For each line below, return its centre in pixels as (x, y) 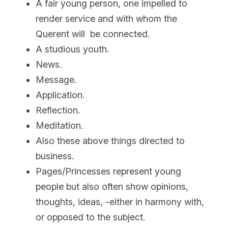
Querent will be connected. (93, 34)
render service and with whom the (106, 18)
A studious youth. (72, 49)
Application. (60, 95)
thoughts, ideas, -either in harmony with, (120, 202)
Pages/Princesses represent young (108, 171)
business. (55, 156)
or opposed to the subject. (90, 217)
